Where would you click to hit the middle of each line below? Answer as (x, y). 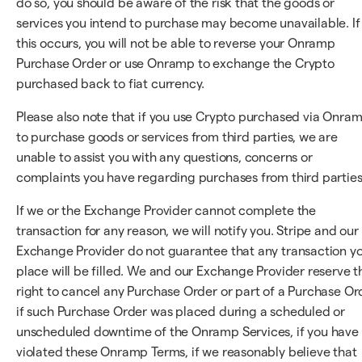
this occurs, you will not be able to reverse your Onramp (176, 43)
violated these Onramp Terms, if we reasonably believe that (187, 352)
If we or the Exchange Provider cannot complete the (166, 210)
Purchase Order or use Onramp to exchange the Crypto (175, 63)
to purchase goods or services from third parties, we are (177, 137)
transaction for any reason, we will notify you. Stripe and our (187, 231)
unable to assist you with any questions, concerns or (164, 157)
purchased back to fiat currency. (111, 84)
